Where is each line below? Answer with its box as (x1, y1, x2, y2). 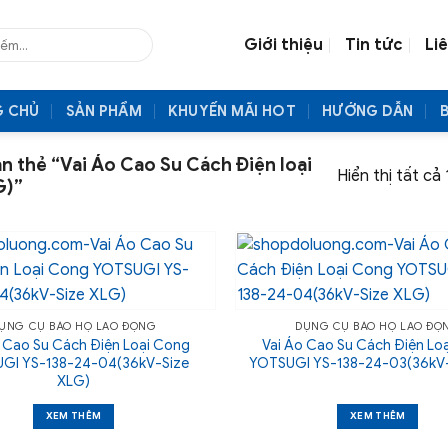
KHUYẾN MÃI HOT (167, 102, 296, 120)
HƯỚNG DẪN (321, 102, 414, 120)
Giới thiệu (244, 35, 324, 55)
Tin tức (345, 35, 404, 55)
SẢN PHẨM (65, 102, 142, 120)
